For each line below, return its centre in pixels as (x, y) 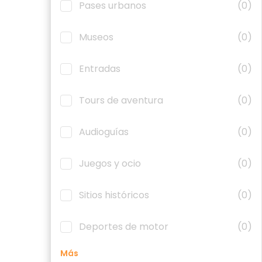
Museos (96, 37)
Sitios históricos (114, 195)
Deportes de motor (124, 227)
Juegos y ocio (110, 163)
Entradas (100, 69)
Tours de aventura (121, 100)
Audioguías (104, 132)
